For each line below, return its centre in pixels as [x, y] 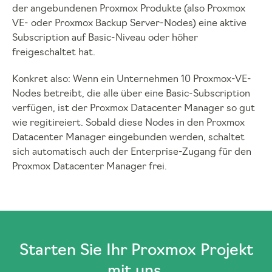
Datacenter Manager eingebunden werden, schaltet [128, 138]
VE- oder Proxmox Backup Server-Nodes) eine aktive [129, 24]
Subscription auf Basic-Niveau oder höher [105, 39]
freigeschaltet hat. [55, 53]
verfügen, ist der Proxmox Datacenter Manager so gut [134, 109]
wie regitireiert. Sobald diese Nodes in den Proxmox [128, 124]
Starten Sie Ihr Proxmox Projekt [136, 251]
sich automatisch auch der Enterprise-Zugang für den [132, 153]
